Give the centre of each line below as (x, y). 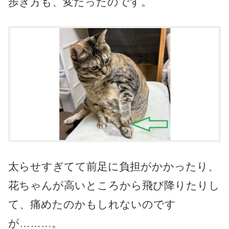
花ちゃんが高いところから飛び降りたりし (114, 186)
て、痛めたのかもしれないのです (92, 204)
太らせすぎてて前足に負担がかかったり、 (113, 167)
